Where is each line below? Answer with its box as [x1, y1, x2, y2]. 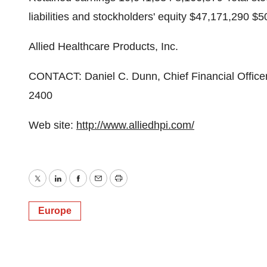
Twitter [36, 181, 69, 193]
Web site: [29, 119, 76, 131]
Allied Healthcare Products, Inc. [29, 41, 178, 52]
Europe [38, 206, 72, 216]
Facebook [77, 181, 125, 193]
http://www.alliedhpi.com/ [76, 119, 194, 131]
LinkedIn [57, 181, 98, 193]
